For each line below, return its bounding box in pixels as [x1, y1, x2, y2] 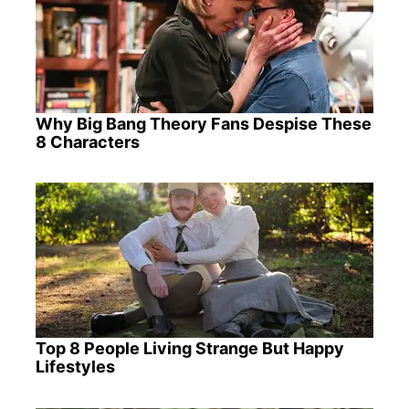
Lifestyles [35, 357, 115, 377]
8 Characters [35, 132, 140, 152]
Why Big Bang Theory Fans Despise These [35, 114, 372, 134]
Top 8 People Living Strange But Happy [35, 339, 344, 359]
